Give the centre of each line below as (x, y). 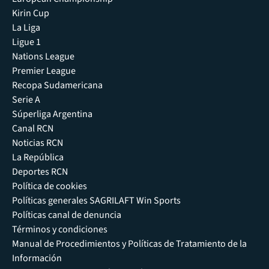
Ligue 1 (26, 42)
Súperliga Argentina (52, 114)
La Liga (26, 27)
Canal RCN (33, 128)
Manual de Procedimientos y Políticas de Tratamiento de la (129, 243)
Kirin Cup (31, 13)
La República (38, 157)
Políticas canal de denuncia (67, 215)
